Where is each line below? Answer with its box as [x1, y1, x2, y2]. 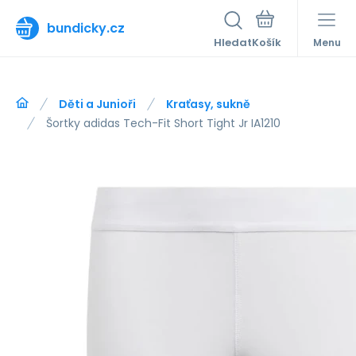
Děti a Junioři [59, 96, 136, 112]
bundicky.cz [47, 18, 125, 37]
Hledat [214, 35, 252, 50]
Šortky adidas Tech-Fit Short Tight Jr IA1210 [46, 115, 281, 131]
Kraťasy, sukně [166, 96, 250, 112]
